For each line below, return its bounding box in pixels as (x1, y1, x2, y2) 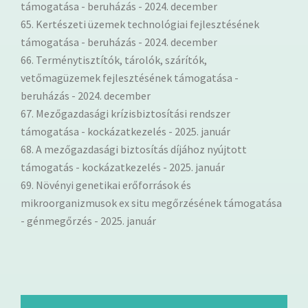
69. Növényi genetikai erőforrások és (21, 177, 191, 192)
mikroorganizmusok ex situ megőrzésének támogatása (21, 195, 282, 210)
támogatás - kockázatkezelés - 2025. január (21, 159, 225, 174)
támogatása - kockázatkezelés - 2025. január (21, 124, 230, 138)
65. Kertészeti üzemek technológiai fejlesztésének (21, 16, 259, 31)
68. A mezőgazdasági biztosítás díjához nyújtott (21, 142, 247, 156)
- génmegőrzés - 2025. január (21, 213, 156, 228)
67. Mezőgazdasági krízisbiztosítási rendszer (21, 106, 230, 120)
